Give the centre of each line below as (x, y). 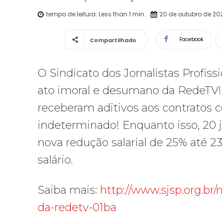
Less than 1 (115, 14)
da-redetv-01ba (77, 207)
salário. (55, 160)
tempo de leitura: (72, 14)
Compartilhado (113, 40)
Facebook (191, 39)
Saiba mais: (69, 190)
